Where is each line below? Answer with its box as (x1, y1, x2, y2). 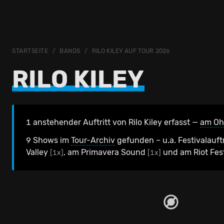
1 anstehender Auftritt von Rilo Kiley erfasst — (26, 117, 200, 127)
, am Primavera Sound (63, 147, 147, 157)
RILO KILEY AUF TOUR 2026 (91, 47, 170, 54)
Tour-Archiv (71, 135, 115, 145)
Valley (26, 147, 50, 157)
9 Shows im (26, 135, 71, 145)
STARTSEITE (12, 47, 48, 54)
